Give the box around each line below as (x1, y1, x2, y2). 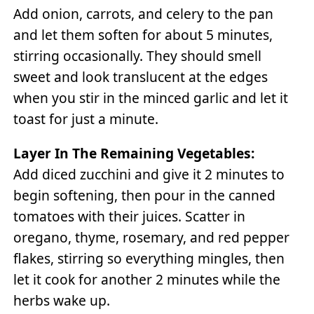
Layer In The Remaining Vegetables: (13, 144, 255, 163)
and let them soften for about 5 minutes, (13, 25, 273, 45)
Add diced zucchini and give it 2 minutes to (13, 165, 285, 184)
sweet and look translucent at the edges (13, 67, 268, 87)
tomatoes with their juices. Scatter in (13, 207, 246, 226)
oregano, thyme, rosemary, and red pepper (13, 228, 290, 247)
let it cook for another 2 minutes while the (13, 270, 281, 289)
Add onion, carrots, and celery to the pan (13, 4, 274, 24)
